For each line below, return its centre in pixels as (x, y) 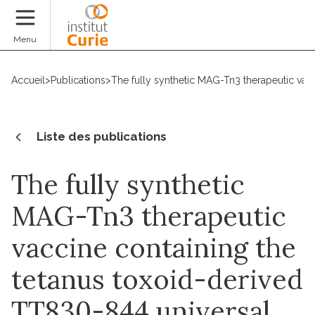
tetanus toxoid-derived (157, 279)
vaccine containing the (154, 247)
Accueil (28, 80)
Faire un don (265, 34)
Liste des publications (102, 136)
